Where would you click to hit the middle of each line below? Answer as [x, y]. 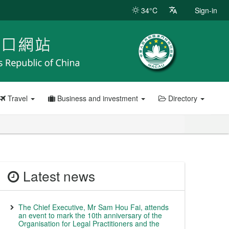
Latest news [57, 176]
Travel [17, 98]
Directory [182, 98]
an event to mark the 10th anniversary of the [90, 215]
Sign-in [206, 10]
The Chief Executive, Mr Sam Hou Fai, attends [94, 207]
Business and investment [97, 98]
